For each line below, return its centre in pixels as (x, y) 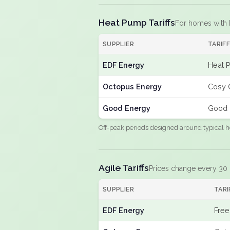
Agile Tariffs (124, 168)
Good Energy (127, 108)
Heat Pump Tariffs (137, 22)
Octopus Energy (132, 87)
